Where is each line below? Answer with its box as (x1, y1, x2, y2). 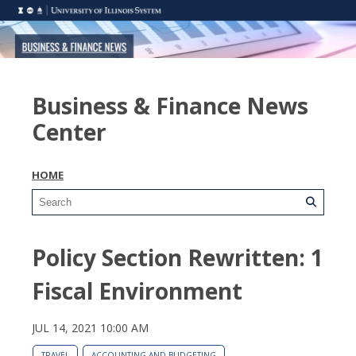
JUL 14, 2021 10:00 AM (32, 319, 149, 335)
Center (32, 116, 106, 147)
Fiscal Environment (32, 275, 242, 306)
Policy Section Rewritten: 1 (32, 242, 323, 273)
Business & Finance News (32, 90, 308, 121)
